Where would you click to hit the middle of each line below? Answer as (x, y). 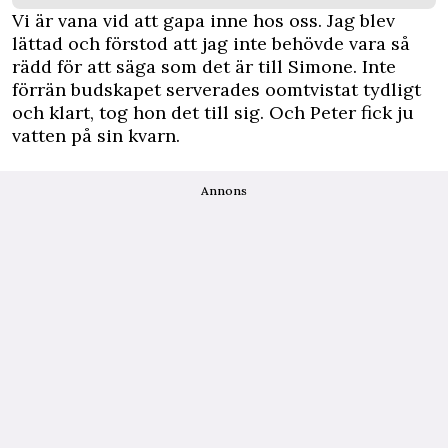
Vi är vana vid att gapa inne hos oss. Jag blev (203, 20)
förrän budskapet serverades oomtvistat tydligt (216, 89)
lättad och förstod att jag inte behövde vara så (211, 43)
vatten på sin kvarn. (96, 135)
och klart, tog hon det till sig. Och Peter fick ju (213, 112)
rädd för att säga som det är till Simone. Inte (204, 66)
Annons (224, 190)
